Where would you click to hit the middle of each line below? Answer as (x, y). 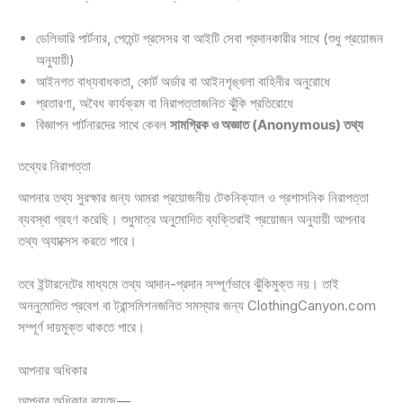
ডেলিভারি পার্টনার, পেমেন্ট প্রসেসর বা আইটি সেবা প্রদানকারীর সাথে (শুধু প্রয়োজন (210, 38)
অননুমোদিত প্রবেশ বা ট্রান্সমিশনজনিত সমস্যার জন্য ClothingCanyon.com (197, 305)
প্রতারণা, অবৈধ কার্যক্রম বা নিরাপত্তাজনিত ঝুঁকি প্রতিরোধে (165, 103)
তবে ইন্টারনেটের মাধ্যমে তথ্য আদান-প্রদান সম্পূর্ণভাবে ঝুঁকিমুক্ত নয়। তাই (179, 283)
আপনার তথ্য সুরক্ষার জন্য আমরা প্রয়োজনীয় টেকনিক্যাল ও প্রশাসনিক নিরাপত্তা (193, 197)
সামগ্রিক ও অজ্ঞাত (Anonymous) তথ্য (267, 124)
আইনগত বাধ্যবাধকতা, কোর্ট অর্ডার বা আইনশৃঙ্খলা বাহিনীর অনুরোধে (183, 81)
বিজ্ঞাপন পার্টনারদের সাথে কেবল (103, 124)
